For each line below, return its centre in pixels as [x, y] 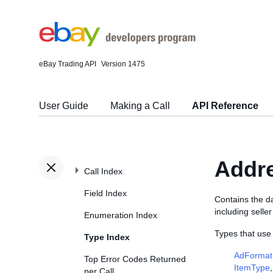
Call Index [103, 171]
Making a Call [140, 106]
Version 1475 [123, 64]
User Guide [64, 106]
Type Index [107, 237]
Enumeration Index [121, 215]
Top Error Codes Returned [135, 259]
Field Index [105, 193]
